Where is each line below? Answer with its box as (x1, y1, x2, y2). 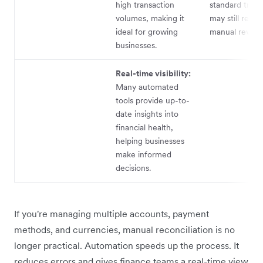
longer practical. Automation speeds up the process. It (14, 240, 239, 252)
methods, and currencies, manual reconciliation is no (14, 224, 235, 236)
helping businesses (116, 136, 184, 147)
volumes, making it (116, 13, 184, 24)
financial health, (116, 122, 173, 133)
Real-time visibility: (116, 68, 191, 79)
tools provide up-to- (116, 95, 190, 106)
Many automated (116, 82, 178, 93)
